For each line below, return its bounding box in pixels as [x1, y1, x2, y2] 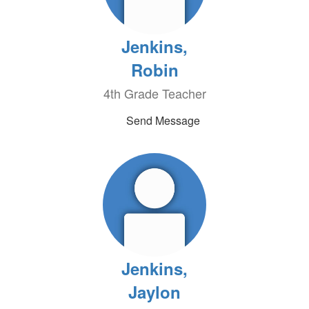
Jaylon [128, 280, 181, 303]
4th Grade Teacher [103, 84, 206, 102]
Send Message [126, 112, 200, 128]
